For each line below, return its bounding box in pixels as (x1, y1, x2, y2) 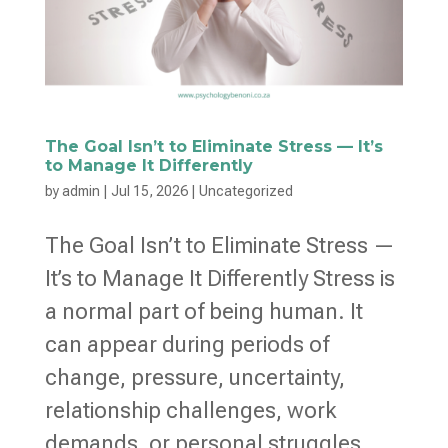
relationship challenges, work (44, 398, 337, 424)
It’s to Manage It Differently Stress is (44, 266, 395, 292)
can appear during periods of (44, 332, 329, 358)
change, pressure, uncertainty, (44, 365, 345, 391)
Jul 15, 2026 (110, 183, 188, 200)
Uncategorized (198, 183, 293, 200)
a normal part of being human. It (44, 299, 363, 325)
